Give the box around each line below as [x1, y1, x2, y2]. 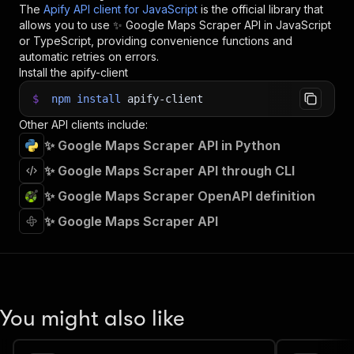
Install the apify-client [19, 66, 128, 79]
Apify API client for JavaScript [43, 2, 198, 16]
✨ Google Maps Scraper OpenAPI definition [44, 188, 315, 204]
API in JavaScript [241, 18, 331, 32]
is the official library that [201, 2, 323, 16]
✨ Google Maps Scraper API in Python [44, 137, 281, 153]
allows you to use [19, 18, 113, 32]
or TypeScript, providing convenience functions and [19, 34, 292, 47]
